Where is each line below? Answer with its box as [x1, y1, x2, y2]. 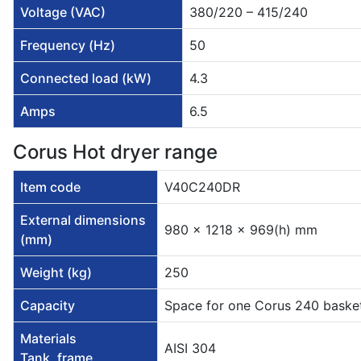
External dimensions [20, 212, 146, 229]
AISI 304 [164, 340, 216, 357]
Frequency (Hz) [20, 37, 115, 54]
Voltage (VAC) [20, 4, 106, 21]
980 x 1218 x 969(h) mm [164, 222, 317, 239]
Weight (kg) [20, 264, 92, 281]
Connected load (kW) [20, 70, 151, 87]
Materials [20, 330, 77, 347]
